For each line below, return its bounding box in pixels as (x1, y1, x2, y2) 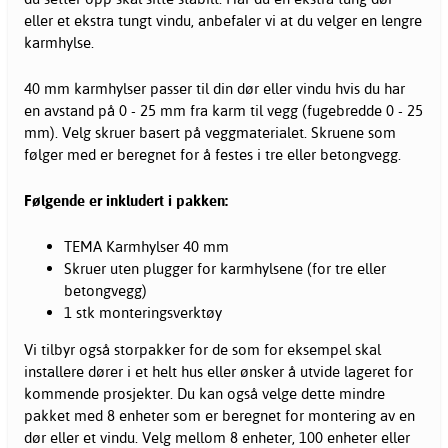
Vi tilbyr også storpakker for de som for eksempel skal (24, 339, 381, 359)
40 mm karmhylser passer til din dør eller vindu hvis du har (24, 78, 405, 98)
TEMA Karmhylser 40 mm (64, 236, 229, 256)
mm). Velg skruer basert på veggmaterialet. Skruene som (24, 122, 396, 142)
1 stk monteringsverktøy (64, 302, 222, 322)
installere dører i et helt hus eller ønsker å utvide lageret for (24, 361, 413, 381)
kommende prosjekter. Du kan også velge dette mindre (24, 383, 385, 403)
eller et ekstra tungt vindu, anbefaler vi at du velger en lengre (24, 10, 422, 30)
